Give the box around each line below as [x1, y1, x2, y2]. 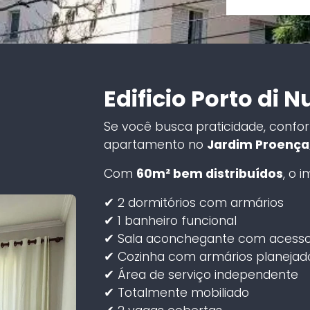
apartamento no [103, 136, 207, 153]
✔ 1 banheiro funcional [103, 212, 237, 229]
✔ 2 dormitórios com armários [103, 194, 284, 211]
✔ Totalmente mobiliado [103, 284, 249, 301]
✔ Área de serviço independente [103, 266, 298, 283]
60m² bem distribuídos [136, 165, 283, 182]
